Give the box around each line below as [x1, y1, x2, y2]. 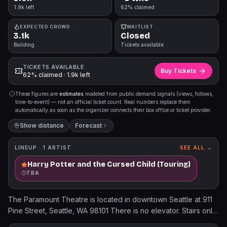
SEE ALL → [180, 144, 212, 150]
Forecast [75, 122, 102, 129]
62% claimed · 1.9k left [23, 71, 90, 79]
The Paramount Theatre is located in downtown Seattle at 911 [8, 195, 212, 204]
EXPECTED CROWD [20, 24, 70, 29]
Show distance [20, 122, 64, 129]
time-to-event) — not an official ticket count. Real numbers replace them [15, 99, 191, 105]
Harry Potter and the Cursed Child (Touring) [27, 160, 191, 169]
